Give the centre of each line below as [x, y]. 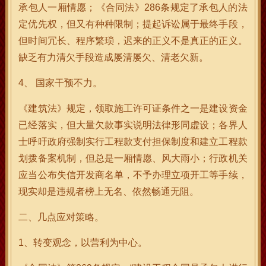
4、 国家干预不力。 [61, 83]
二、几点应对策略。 [61, 217]
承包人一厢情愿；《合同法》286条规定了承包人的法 [133, 7]
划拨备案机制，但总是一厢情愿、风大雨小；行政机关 [133, 158]
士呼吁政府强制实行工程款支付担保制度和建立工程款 [133, 142]
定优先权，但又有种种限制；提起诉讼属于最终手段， [133, 24]
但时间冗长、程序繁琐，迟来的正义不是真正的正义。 [133, 41]
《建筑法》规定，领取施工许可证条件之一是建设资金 [133, 108]
